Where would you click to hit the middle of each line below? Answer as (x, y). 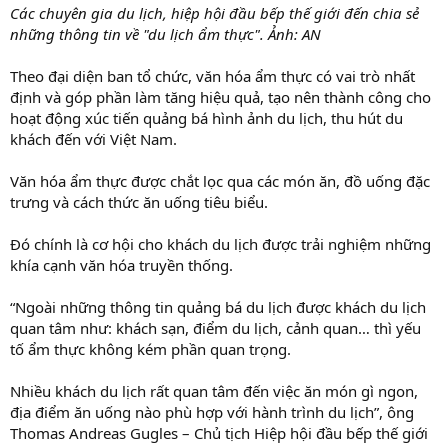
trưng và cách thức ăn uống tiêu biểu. (139, 201)
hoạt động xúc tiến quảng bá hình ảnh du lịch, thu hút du (206, 117)
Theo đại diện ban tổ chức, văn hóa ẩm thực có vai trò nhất (212, 75)
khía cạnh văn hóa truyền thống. (121, 264)
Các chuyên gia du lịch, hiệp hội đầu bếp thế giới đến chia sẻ (214, 12)
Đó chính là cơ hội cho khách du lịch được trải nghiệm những (220, 243)
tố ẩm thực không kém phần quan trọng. (150, 348)
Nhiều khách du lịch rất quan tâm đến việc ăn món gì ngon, (214, 390)
